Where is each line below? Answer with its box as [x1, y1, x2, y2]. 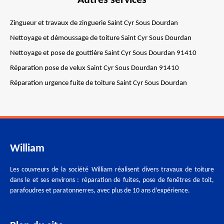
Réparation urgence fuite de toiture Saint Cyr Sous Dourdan [10, 79, 187, 87]
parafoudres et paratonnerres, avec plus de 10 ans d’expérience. [10, 187, 190, 194]
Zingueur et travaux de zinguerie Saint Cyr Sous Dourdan [10, 19, 178, 27]
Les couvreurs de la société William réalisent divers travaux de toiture [10, 166, 214, 173]
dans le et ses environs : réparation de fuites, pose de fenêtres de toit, [10, 176, 214, 184]
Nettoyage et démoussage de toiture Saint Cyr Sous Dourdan [10, 34, 191, 42]
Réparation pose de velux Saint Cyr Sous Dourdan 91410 [10, 64, 179, 72]
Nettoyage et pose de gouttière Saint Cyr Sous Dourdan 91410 [10, 49, 196, 57]
